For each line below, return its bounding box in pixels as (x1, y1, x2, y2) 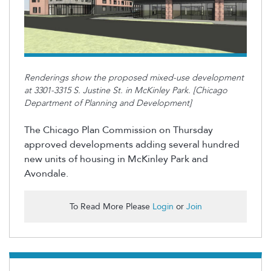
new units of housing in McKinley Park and (24, 152, 208, 166)
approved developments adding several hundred (24, 138, 240, 152)
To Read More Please (69, 201, 152, 213)
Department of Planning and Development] (24, 97, 192, 109)
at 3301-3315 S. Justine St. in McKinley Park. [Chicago (24, 84, 227, 96)
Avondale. (24, 167, 68, 181)
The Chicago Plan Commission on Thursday (24, 123, 213, 137)
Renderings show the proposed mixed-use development (24, 71, 244, 83)
